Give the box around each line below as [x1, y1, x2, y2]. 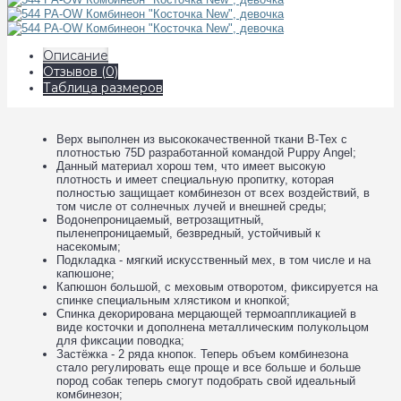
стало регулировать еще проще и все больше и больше [56, 361, 361, 375]
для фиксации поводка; [56, 334, 184, 348]
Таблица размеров [43, 80, 163, 97]
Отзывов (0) [43, 64, 118, 81]
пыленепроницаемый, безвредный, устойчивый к [56, 226, 320, 241]
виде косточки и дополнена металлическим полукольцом [56, 320, 369, 335]
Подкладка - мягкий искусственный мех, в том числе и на [56, 253, 371, 268]
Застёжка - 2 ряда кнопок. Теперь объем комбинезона [56, 347, 348, 362]
